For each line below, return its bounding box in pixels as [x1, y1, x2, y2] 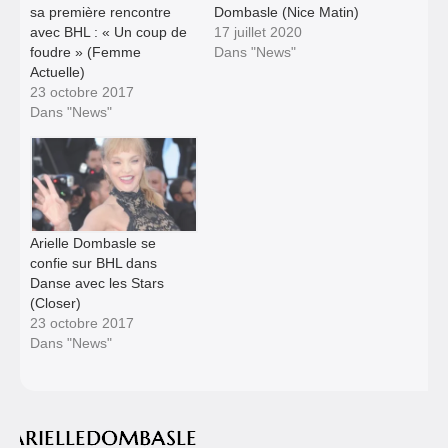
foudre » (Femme [30, 43, 141, 60]
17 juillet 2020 [214, 23, 302, 40]
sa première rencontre [30, 3, 171, 20]
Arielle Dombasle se [30, 235, 156, 252]
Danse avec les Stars [30, 275, 164, 292]
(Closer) [30, 295, 81, 312]
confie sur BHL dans [30, 255, 157, 272]
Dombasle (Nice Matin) [214, 3, 359, 20]
